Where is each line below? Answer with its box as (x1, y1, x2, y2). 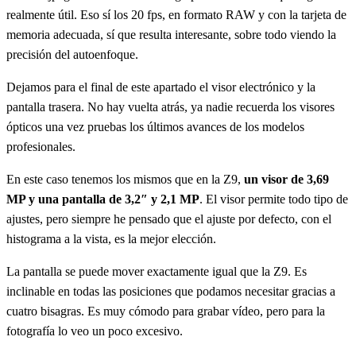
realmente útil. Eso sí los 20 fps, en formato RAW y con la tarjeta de (6, 8, 346, 21)
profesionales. (6, 140, 75, 153)
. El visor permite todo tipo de (199, 192, 348, 206)
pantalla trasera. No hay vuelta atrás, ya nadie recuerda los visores (6, 100, 335, 114)
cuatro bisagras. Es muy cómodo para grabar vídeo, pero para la (6, 304, 325, 318)
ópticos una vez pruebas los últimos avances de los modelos (6, 120, 304, 133)
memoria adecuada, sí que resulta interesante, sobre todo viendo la (6, 28, 336, 41)
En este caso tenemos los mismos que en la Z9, (6, 172, 244, 186)
